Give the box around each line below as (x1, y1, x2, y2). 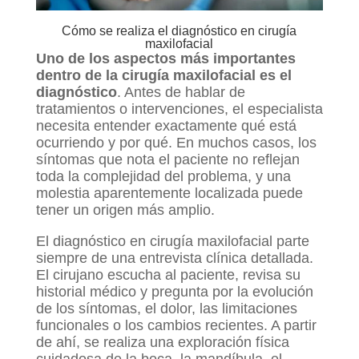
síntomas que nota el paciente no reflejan (35, 151, 300, 168)
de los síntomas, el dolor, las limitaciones (35, 301, 297, 317)
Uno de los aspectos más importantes (35, 50, 296, 67)
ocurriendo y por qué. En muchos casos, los (35, 135, 317, 151)
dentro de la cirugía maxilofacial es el (35, 67, 292, 84)
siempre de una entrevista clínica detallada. (35, 250, 313, 267)
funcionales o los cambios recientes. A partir (35, 317, 317, 334)
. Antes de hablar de (116, 84, 245, 101)
